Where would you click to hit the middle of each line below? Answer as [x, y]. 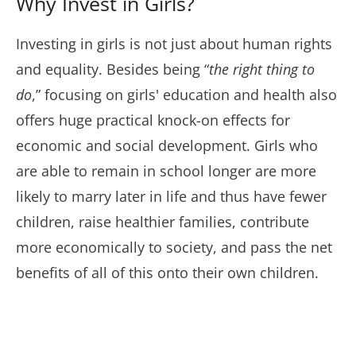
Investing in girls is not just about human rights [174, 44]
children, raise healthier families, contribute [163, 222]
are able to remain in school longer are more [166, 171]
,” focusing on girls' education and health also [184, 95]
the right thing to [262, 70]
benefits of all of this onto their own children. [167, 273]
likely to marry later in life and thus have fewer [171, 197]
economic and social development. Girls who [167, 146]
